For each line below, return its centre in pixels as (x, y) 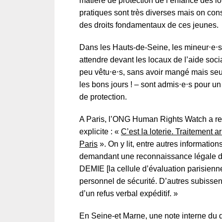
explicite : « (100, 132)
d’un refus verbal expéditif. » (129, 194)
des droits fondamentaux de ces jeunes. (149, 25)
